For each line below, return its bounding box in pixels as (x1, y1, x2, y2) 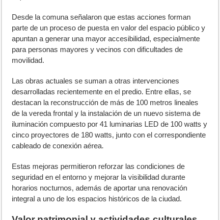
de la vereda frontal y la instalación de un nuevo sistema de (12, 109, 201, 118)
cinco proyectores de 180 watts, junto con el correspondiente (12, 131, 206, 139)
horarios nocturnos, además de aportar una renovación (12, 184, 188, 192)
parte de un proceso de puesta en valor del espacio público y (12, 24, 206, 32)
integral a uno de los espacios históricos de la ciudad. (12, 194, 182, 203)
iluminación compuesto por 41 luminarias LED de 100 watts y (12, 120, 208, 129)
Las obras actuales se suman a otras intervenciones (12, 77, 180, 85)
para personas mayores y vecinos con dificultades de (12, 45, 183, 54)
